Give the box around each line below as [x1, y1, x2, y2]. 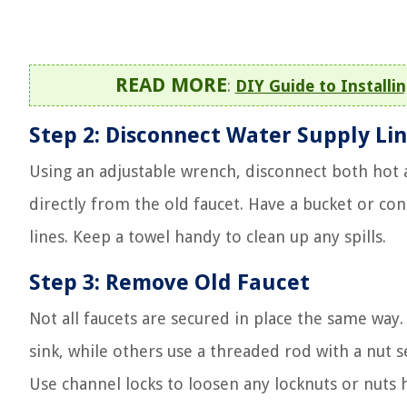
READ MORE [114, 74, 227, 96]
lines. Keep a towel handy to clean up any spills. [29, 227, 386, 246]
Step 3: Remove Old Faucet [29, 270, 310, 295]
